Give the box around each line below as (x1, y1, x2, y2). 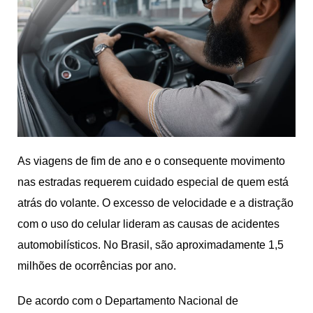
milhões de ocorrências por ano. (17, 259, 179, 272)
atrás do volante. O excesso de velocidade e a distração (17, 196, 293, 209)
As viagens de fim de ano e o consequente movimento (17, 154, 285, 167)
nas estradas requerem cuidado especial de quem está (17, 175, 289, 188)
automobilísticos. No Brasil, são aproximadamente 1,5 (17, 238, 284, 251)
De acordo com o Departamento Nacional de (17, 294, 238, 307)
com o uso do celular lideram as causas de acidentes (17, 217, 279, 230)
